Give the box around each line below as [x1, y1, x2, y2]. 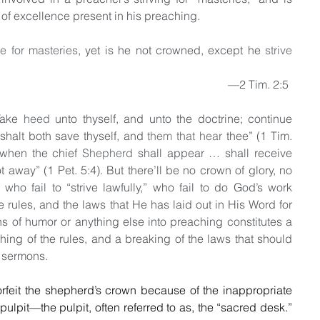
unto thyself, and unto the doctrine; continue [49, 111, 292, 126]
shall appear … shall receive [133, 145, 293, 160]
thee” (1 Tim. [221, 128, 293, 143]
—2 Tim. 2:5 [228, 76, 289, 91]
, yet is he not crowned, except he [78, 42, 265, 57]
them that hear [147, 128, 222, 143]
